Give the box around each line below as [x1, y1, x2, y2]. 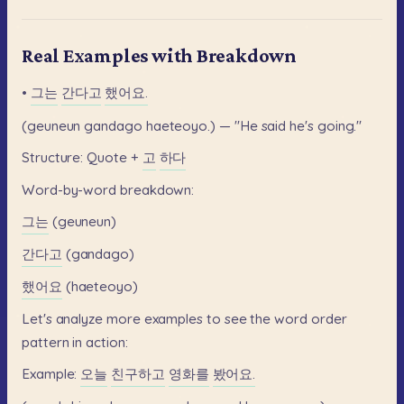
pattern [22, 334, 69, 352]
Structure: [22, 148, 84, 166]
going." [317, 116, 363, 134]
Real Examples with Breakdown [22, 45, 297, 68]
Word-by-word [22, 180, 117, 198]
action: [86, 334, 128, 352]
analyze [55, 310, 104, 328]
